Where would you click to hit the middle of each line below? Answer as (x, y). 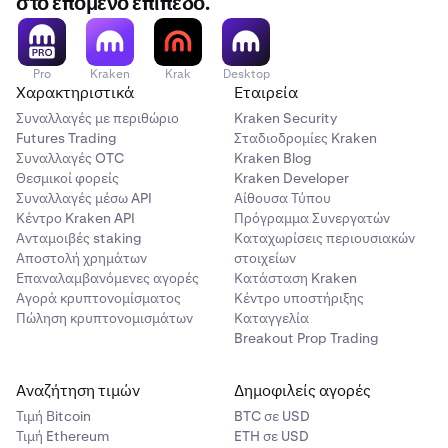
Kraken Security (285, 118)
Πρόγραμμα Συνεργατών (312, 218)
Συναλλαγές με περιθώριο (97, 118)
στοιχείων (265, 258)
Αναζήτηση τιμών (78, 391)
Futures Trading (66, 138)
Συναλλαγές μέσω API (84, 198)
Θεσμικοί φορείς (67, 178)
